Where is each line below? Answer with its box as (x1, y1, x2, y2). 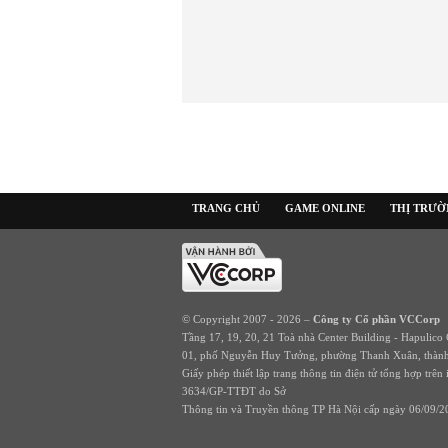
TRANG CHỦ (192, 202, 260, 214)
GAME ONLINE (285, 202, 365, 214)
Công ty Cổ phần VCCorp (313, 313, 440, 325)
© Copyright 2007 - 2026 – (182, 313, 313, 325)
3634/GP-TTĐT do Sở (182, 385, 286, 397)
